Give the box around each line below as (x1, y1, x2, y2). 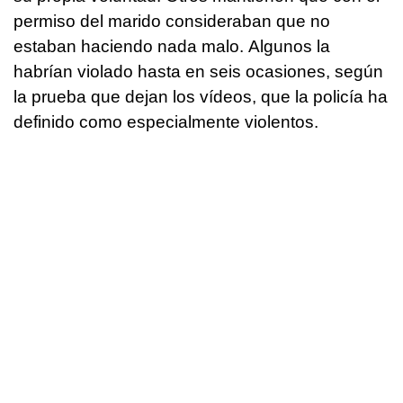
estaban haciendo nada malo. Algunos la (13, 37, 330, 57)
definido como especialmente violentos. (13, 112, 323, 132)
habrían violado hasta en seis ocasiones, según (13, 62, 383, 82)
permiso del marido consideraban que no (13, 12, 330, 31)
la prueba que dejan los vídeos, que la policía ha (13, 87, 388, 107)
